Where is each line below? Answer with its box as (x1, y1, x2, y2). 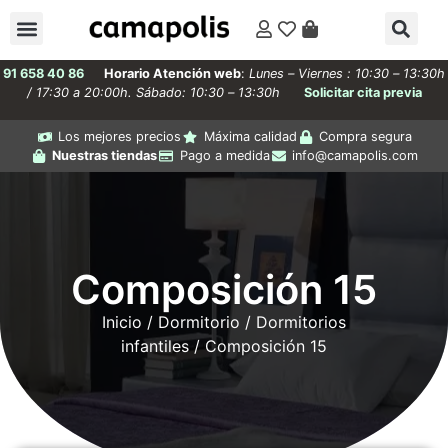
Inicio (102, 312, 142, 333)
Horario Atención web (104, 66, 241, 81)
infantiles (121, 336, 189, 357)
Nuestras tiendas (52, 148, 158, 164)
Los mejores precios (58, 129, 182, 145)
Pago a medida (179, 148, 270, 164)
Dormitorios (256, 312, 346, 333)
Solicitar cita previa (303, 85, 422, 100)
